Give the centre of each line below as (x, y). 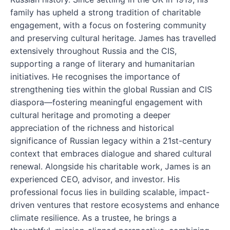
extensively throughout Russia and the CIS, (93, 51)
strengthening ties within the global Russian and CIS (111, 89)
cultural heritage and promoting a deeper (90, 115)
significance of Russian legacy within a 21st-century (111, 141)
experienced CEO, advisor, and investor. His (95, 179)
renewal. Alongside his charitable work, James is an (110, 166)
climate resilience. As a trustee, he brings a (93, 218)
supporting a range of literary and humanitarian (102, 64)
